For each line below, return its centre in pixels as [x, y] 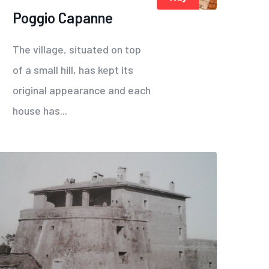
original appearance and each [82, 90]
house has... [40, 111]
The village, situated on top [77, 50]
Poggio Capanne [63, 18]
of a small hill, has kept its [73, 70]
